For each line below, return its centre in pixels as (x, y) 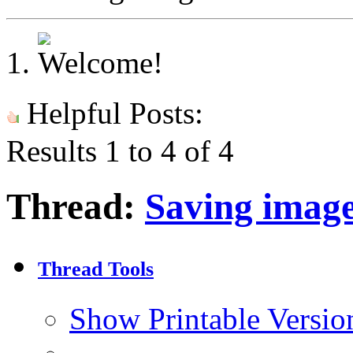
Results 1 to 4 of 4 (120, 151)
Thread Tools (96, 269)
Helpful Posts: (111, 113)
